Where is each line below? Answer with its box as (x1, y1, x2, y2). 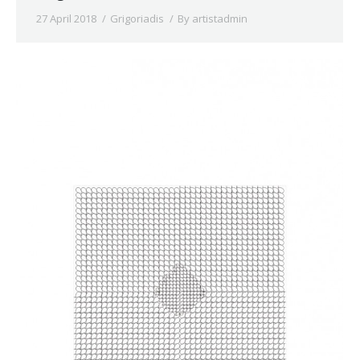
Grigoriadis (110, 10, 164, 26)
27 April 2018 (36, 10, 96, 26)
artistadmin (192, 10, 247, 26)
